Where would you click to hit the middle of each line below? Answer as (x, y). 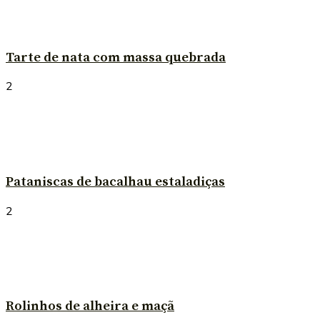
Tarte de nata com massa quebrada (116, 57)
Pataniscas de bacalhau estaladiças (115, 182)
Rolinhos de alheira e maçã (90, 306)
